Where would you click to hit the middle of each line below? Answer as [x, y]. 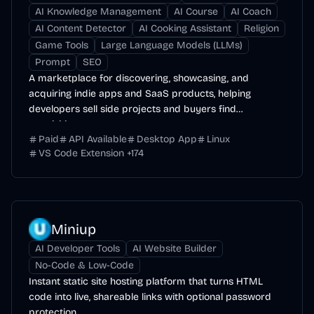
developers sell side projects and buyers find [132, 109]
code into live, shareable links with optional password [150, 297]
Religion [261, 28]
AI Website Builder [175, 248]
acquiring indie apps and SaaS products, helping [140, 94]
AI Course [196, 12]
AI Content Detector [81, 28]
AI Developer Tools [77, 248]
